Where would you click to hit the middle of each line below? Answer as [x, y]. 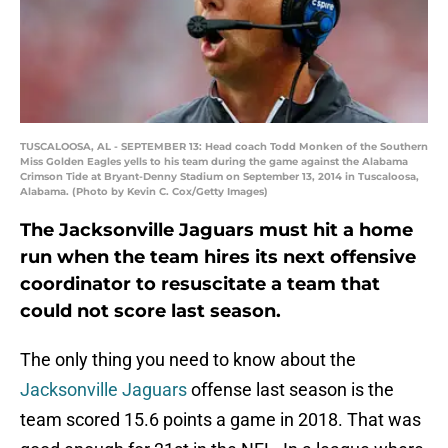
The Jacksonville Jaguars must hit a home [216, 230]
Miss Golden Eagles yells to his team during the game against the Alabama [214, 162]
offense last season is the [290, 390]
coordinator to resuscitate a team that [200, 284]
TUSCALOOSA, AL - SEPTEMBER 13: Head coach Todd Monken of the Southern [224, 147]
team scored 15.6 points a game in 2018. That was [220, 420]
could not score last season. [150, 311]
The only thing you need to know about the [188, 360]
